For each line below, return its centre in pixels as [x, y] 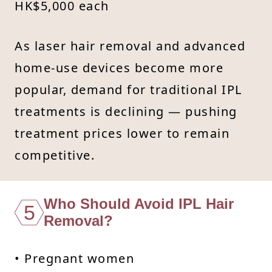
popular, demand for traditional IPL [128, 89]
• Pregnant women [74, 258]
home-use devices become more [119, 67]
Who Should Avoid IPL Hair [139, 203]
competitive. [55, 155]
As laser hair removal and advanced [130, 46]
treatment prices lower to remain [122, 133]
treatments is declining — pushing [126, 111]
